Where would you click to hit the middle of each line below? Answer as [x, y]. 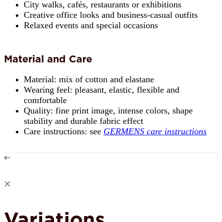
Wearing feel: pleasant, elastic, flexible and [102, 90]
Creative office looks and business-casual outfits [111, 15]
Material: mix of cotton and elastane [89, 80]
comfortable [45, 100]
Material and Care [48, 59]
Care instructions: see [64, 132]
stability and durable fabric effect [83, 121]
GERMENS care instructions [155, 132]
